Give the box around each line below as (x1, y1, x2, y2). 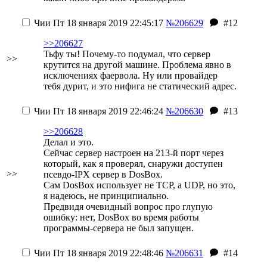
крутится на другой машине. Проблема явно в (44, 60, 231, 70)
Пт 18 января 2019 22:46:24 (51, 106, 163, 116)
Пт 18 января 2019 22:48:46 (51, 248, 163, 258)
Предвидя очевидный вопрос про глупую (44, 201, 213, 212)
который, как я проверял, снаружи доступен (44, 159, 223, 169)
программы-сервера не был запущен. (44, 223, 194, 233)
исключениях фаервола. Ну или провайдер (44, 70, 218, 80)
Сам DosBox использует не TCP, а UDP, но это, (44, 180, 235, 190)
